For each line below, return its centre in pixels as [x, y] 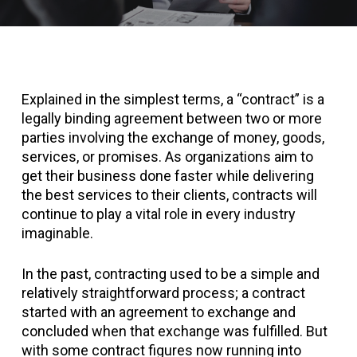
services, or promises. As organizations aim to [167, 157]
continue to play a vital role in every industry [158, 214]
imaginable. [57, 233]
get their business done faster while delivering [167, 176]
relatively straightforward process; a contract [163, 293]
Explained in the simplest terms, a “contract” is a [173, 99]
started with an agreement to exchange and [158, 312]
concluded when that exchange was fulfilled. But [174, 331]
